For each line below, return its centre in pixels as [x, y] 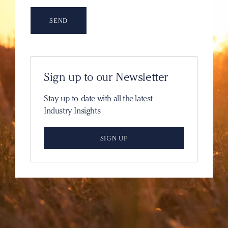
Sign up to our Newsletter [106, 77]
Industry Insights [72, 111]
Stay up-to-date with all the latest [98, 98]
